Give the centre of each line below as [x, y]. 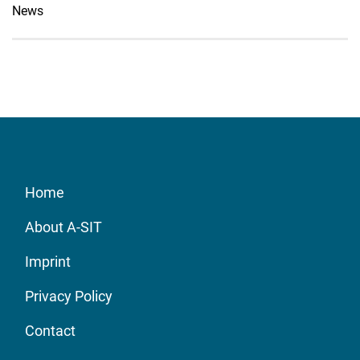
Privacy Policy [69, 297]
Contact [50, 331]
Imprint [48, 262]
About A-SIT [63, 227]
